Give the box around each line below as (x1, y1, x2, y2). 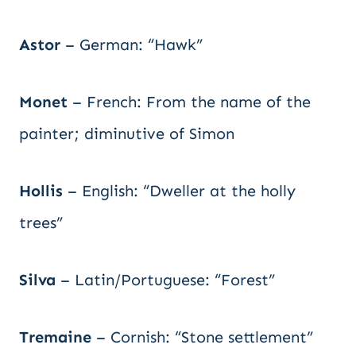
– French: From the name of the (68, 92, 311, 111)
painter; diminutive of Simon (19, 124, 234, 143)
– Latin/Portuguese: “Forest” (56, 270, 275, 289)
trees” (19, 213, 63, 232)
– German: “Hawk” (60, 35, 203, 54)
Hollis (19, 181, 63, 200)
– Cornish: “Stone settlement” (91, 327, 313, 346)
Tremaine (19, 327, 91, 346)
